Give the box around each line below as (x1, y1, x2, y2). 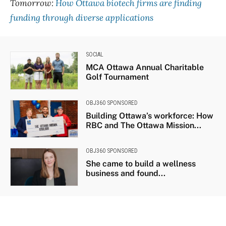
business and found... (85, 168, 165, 179)
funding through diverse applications (10, 12, 153, 24)
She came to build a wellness (85, 159, 196, 169)
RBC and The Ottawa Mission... (85, 120, 201, 130)
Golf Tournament (85, 72, 149, 82)
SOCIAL (85, 51, 103, 59)
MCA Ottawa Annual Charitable (85, 63, 204, 73)
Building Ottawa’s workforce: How (85, 110, 213, 121)
